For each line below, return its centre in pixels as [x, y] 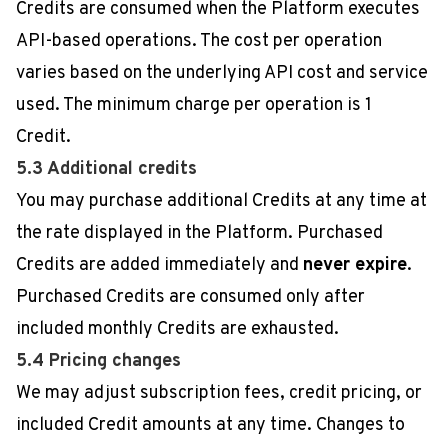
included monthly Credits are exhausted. [177, 329]
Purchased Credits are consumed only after [190, 297]
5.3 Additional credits [106, 169]
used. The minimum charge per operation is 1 [194, 105]
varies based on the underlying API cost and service [222, 73]
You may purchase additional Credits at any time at [221, 201]
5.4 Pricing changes [98, 361]
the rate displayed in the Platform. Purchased [199, 233]
